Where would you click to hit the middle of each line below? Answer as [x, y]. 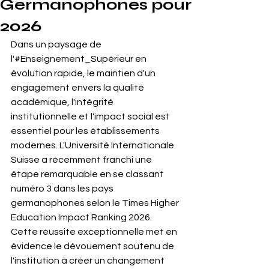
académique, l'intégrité [63, 102]
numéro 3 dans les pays [63, 189]
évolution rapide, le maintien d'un [84, 73]
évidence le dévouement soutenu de [93, 246]
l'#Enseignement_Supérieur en [80, 59]
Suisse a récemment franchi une [82, 160]
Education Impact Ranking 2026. [82, 217]
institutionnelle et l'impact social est [91, 116]
